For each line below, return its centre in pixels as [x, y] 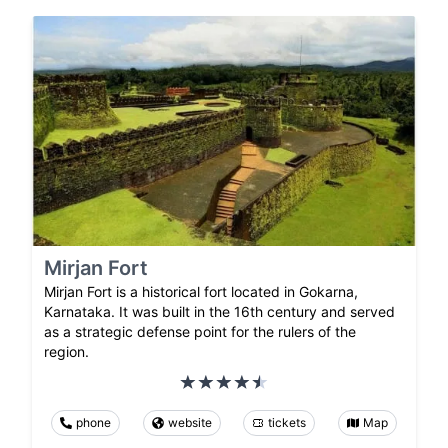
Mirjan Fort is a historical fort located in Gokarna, [201, 292]
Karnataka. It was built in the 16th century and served [219, 312]
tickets [287, 423]
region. [66, 352]
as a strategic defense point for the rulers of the [200, 332]
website [189, 423]
